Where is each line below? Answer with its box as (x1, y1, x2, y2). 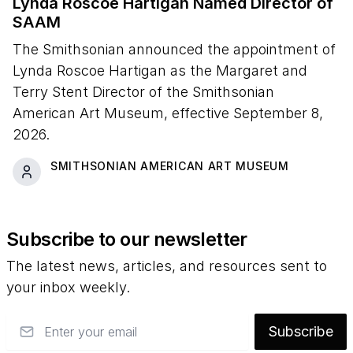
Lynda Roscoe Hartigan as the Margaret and (13, 61, 307, 79)
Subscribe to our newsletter (6, 227, 247, 251)
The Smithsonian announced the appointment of (13, 40, 336, 58)
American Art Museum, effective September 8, (13, 104, 323, 121)
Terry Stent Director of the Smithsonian (13, 83, 274, 100)
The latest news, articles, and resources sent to (6, 257, 327, 274)
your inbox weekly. (6, 278, 130, 295)
